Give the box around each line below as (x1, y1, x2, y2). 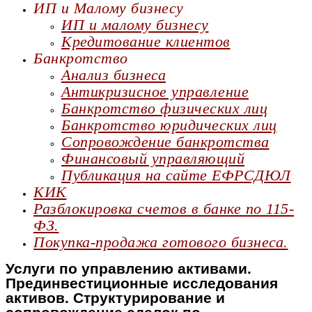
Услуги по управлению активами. (6, 260, 251, 276)
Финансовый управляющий (61, 150, 244, 167)
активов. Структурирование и (6, 290, 225, 306)
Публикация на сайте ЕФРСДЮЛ (61, 166, 291, 184)
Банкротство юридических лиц (61, 116, 277, 134)
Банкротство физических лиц (61, 100, 267, 117)
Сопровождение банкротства (61, 133, 270, 150)
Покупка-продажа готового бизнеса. (33, 233, 288, 251)
